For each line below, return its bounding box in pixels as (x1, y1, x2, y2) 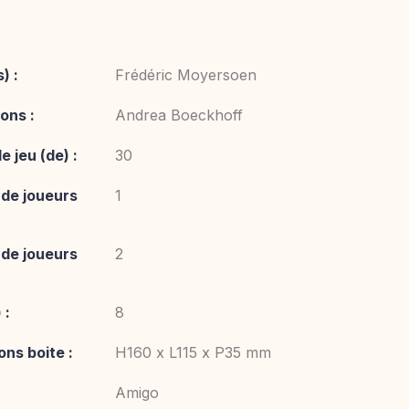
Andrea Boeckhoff (115, 106, 243, 124)
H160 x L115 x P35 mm (115, 343, 271, 362)
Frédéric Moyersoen (115, 66, 257, 84)
